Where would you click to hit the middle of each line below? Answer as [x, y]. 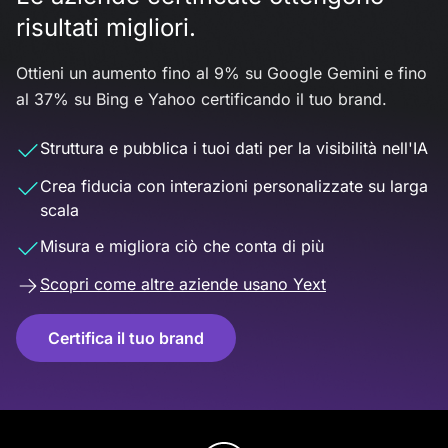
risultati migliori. [106, 27]
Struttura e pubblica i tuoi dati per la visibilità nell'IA [234, 148]
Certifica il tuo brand [126, 338]
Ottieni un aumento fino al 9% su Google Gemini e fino [221, 73]
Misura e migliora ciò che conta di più [182, 246]
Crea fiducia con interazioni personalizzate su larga [234, 186]
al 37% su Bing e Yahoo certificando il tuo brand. [201, 99]
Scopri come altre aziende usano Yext [183, 284]
